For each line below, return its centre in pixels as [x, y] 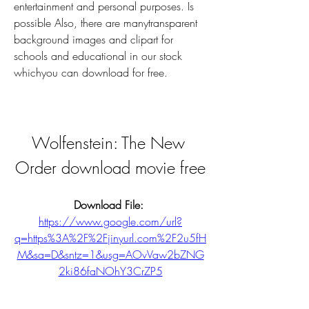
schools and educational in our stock [98, 56]
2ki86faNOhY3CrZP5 [110, 271]
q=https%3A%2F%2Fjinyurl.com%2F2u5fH [110, 238]
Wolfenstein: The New [108, 143]
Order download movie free [110, 168]
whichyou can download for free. [91, 72]
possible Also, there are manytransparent [106, 23]
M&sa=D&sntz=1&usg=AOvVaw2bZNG [110, 255]
